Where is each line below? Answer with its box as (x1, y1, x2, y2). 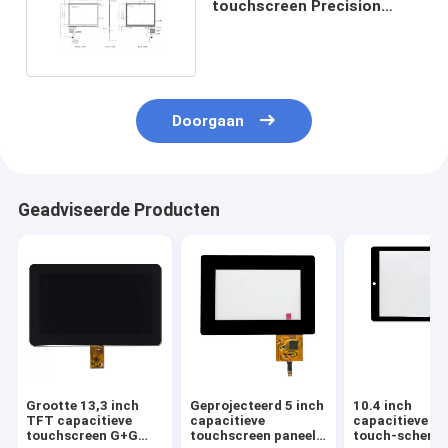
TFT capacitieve (26, 413, 133, 429)
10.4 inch (353, 398, 413, 414)
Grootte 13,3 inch (26, 398, 140, 414)
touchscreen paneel (189, 428, 316, 444)
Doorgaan (172, 112, 245, 131)
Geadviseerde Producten (17, 200, 220, 221)
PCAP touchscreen (211, 15, 352, 34)
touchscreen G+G (26, 428, 139, 444)
